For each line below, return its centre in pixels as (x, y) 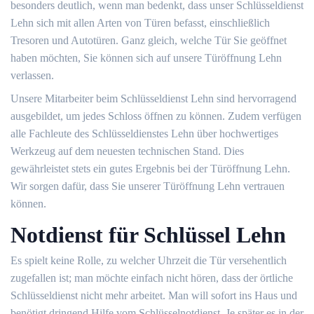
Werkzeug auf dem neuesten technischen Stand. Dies (127, 151)
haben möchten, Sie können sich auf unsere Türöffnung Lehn (146, 58)
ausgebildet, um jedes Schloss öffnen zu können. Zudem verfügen (156, 116)
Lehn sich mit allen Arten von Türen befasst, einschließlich (140, 23)
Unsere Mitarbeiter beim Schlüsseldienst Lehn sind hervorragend (153, 98)
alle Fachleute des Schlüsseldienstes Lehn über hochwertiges (144, 134)
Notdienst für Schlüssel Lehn (148, 235)
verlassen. (32, 75)
